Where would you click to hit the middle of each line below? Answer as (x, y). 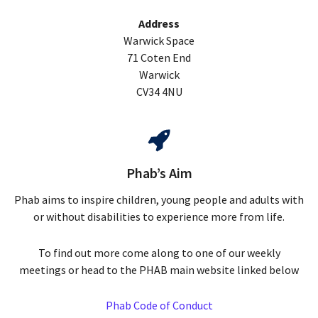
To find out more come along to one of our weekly (159, 252)
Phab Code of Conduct (159, 306)
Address (159, 24)
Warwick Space (159, 41)
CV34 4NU (159, 92)
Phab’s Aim (159, 173)
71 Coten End (159, 58)
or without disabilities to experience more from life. (159, 216)
